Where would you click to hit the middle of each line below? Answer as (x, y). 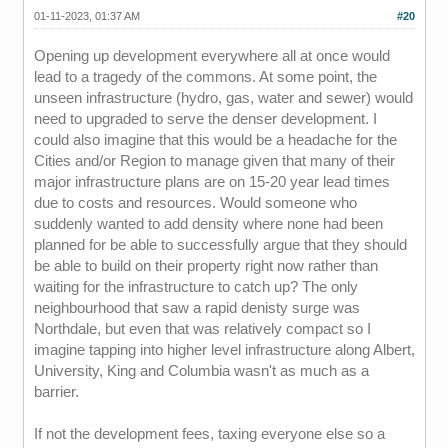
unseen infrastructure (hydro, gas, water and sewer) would (223, 97)
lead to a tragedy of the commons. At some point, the (205, 76)
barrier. (56, 391)
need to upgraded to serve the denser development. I (205, 118)
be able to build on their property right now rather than (205, 265)
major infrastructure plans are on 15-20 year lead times (211, 181)
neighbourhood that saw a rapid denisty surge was (196, 307)
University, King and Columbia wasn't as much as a (201, 370)
